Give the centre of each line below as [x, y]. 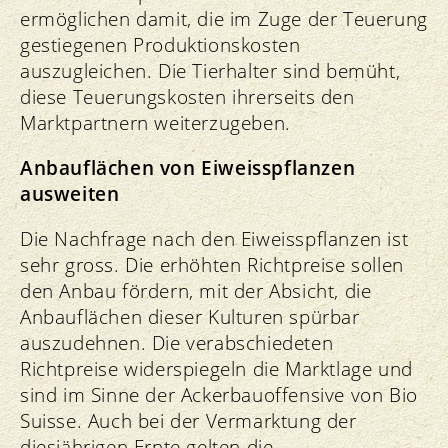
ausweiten [70, 193]
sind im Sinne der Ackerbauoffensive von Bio [219, 394]
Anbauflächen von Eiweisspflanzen [188, 167]
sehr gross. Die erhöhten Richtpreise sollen [212, 264]
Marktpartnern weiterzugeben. [155, 122]
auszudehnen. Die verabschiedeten [177, 342]
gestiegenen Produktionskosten [160, 44]
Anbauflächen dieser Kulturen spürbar [190, 316]
